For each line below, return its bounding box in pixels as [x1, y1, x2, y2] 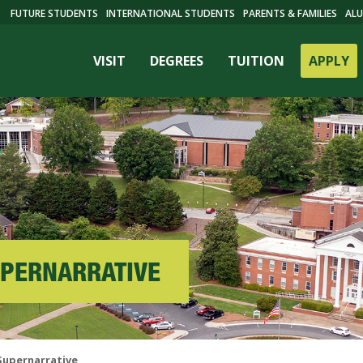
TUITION [227, 52, 284, 70]
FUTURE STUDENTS [10, 6, 98, 20]
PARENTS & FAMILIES [242, 6, 337, 20]
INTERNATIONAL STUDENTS [105, 6, 235, 20]
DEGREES [149, 52, 203, 70]
